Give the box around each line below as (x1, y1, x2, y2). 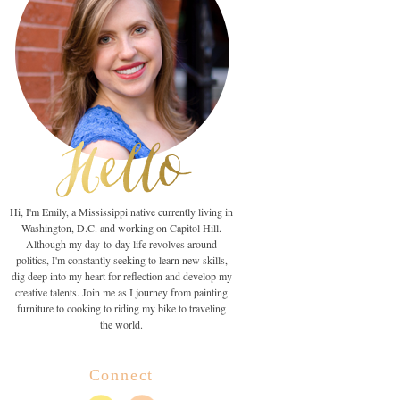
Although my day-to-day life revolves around (26, 237, 217, 251)
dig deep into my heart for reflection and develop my (11, 269, 232, 283)
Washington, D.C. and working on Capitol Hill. (21, 221, 221, 235)
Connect (88, 366, 154, 384)
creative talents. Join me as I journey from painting (15, 285, 228, 299)
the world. (100, 317, 143, 331)
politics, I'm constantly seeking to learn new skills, (15, 253, 228, 267)
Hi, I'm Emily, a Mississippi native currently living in (10, 204, 233, 219)
